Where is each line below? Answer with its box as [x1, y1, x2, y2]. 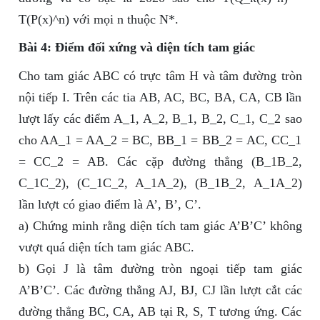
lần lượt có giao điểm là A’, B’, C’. [18, 197, 201, 212]
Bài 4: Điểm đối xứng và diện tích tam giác [18, 40, 255, 55]
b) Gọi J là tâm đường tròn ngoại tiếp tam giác [18, 261, 302, 276]
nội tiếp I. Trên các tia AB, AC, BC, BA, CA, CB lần [18, 90, 302, 105]
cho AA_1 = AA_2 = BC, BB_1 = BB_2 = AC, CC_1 [18, 133, 302, 148]
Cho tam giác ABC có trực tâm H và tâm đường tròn [18, 69, 302, 84]
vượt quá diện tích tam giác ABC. [18, 240, 194, 255]
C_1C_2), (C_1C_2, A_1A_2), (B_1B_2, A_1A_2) [18, 176, 302, 191]
